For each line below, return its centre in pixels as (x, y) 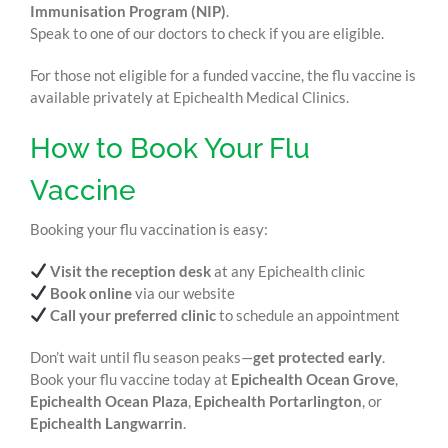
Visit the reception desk (131, 270)
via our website (184, 292)
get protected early (317, 356)
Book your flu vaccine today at (130, 378)
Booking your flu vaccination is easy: (148, 228)
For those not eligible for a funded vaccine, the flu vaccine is (222, 74)
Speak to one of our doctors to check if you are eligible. (206, 32)
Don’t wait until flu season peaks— (141, 356)
